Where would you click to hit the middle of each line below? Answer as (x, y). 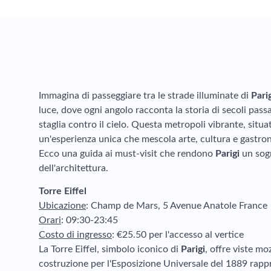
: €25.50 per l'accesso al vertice (178, 235)
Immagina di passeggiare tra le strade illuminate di (145, 96)
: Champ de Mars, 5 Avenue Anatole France (177, 206)
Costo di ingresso (75, 235)
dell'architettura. (73, 168)
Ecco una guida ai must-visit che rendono (127, 154)
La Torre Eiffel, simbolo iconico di (110, 249)
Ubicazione (62, 206)
